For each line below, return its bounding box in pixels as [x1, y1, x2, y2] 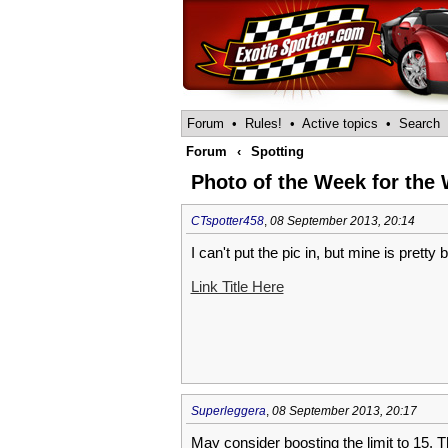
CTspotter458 [190, 214, 264, 228]
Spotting [250, 144, 304, 159]
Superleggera [190, 404, 266, 418]
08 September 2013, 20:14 [269, 214, 415, 228]
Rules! [244, 116, 282, 131]
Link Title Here [190, 278, 284, 295]
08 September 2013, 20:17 [271, 404, 417, 418]
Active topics [301, 116, 378, 131]
